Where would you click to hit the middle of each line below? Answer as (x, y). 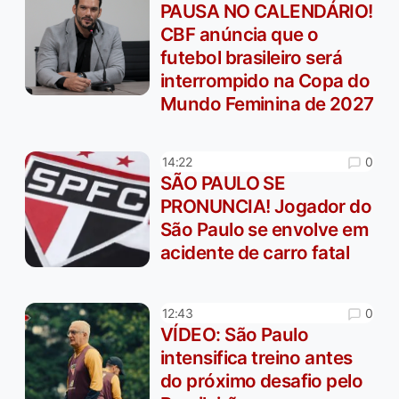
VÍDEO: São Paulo (235, 335)
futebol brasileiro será (252, 57)
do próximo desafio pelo (262, 381)
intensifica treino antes (256, 358)
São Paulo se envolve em (265, 230)
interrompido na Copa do (265, 80)
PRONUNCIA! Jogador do (266, 207)
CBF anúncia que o (240, 34)
